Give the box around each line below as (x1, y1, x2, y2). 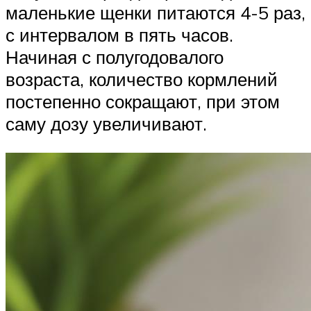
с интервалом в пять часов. (6, 24, 233, 47)
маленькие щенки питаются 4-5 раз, (6, 1, 305, 24)
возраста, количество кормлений (6, 68, 278, 91)
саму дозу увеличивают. (6, 112, 207, 135)
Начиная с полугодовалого (6, 46, 224, 69)
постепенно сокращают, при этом (6, 90, 280, 113)
